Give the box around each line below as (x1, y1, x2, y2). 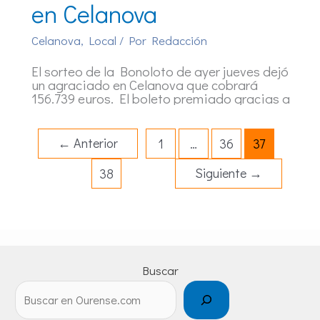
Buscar (141, 261, 179, 279)
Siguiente (195, 164, 249, 181)
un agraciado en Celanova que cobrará (31, 75, 258, 94)
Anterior (71, 134, 118, 151)
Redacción (151, 32, 207, 49)
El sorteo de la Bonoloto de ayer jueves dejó (31, 61, 289, 80)
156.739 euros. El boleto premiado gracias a (31, 89, 290, 107)
